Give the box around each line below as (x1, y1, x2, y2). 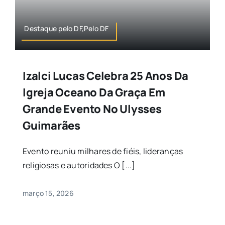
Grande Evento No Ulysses (22, 101, 162, 117)
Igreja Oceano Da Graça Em (22, 85, 165, 100)
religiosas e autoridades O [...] (22, 160, 136, 171)
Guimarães (22, 118, 80, 134)
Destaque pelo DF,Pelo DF (24, 24, 109, 34)
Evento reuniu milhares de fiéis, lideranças (22, 146, 183, 157)
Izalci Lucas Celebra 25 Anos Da (22, 68, 189, 84)
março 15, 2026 (22, 188, 74, 198)
